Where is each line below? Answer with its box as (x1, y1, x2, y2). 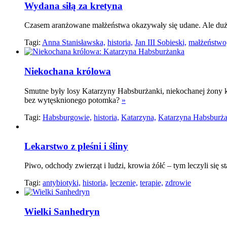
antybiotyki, (43, 178, 81, 187)
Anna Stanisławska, (42, 38, 105, 47)
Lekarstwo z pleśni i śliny (24, 140, 128, 152)
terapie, (140, 178, 163, 187)
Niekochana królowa (24, 66, 111, 77)
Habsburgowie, (43, 112, 92, 122)
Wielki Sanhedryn (24, 206, 100, 217)
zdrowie (165, 178, 191, 187)
